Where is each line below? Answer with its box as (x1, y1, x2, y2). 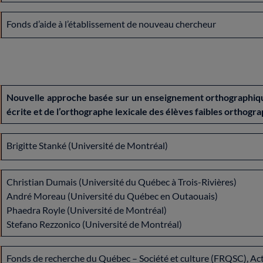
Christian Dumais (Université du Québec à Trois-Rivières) (6, 176, 237, 187)
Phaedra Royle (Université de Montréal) (6, 204, 167, 215)
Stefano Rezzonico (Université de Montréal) (6, 218, 182, 230)
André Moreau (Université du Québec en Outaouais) (6, 190, 218, 201)
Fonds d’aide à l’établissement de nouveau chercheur (6, 18, 218, 29)
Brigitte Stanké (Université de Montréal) (6, 140, 168, 151)
